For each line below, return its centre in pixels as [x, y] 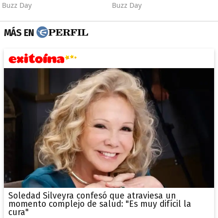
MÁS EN [19, 33]
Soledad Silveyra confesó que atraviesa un [92, 196]
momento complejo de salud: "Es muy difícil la [100, 204]
